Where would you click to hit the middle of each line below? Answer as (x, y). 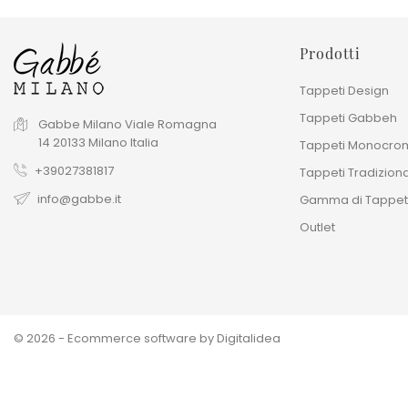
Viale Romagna (171, 124)
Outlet (318, 227)
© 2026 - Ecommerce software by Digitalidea (147, 338)
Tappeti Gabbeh (349, 118)
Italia (144, 143)
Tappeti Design (345, 91)
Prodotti (331, 53)
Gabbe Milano (80, 124)
